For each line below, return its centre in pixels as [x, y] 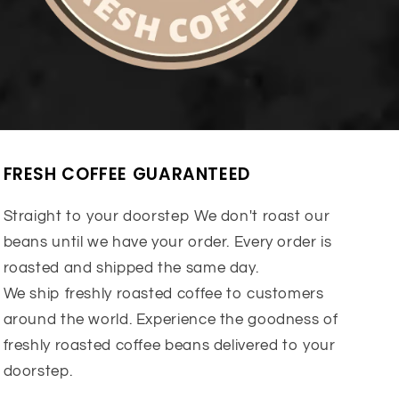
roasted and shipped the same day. [131, 268]
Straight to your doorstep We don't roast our [167, 216]
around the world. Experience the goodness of [171, 319]
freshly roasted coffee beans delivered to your [169, 345]
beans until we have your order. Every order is [167, 242]
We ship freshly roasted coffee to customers [163, 293]
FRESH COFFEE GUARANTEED [126, 174]
